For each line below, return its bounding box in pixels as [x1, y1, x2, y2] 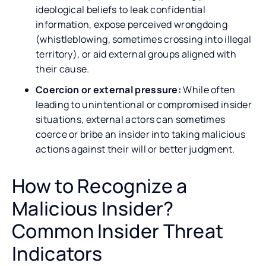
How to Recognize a [12, 172, 188, 199]
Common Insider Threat [12, 217, 224, 244]
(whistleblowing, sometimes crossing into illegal [36, 32, 252, 46]
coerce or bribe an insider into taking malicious [36, 127, 246, 141]
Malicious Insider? [12, 195, 174, 221]
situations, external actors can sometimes [36, 112, 226, 126]
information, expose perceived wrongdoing [36, 17, 227, 31]
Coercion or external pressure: [36, 83, 181, 96]
